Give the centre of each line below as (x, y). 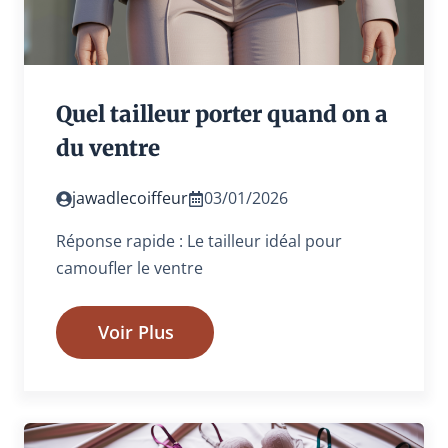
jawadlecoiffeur (130, 198)
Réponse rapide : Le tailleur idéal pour (199, 241)
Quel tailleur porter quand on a (222, 114)
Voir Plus (136, 332)
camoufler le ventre (129, 268)
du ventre (108, 148)
